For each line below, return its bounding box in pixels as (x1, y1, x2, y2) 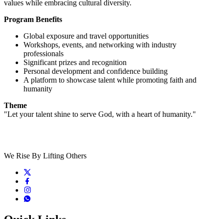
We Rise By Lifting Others (4, 152, 87, 160)
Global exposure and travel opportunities (23, 32, 149, 41)
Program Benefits (4, 15, 62, 24)
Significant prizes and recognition (23, 58, 127, 67)
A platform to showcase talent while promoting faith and (23, 76, 197, 85)
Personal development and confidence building (23, 67, 168, 76)
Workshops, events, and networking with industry (23, 41, 176, 49)
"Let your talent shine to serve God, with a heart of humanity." (4, 110, 196, 119)
